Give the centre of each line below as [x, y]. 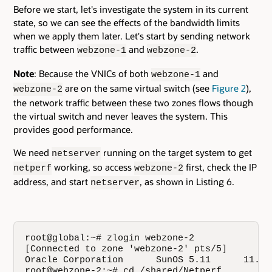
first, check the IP [220, 167]
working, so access [93, 167]
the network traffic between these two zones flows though [133, 103]
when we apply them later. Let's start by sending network [132, 36]
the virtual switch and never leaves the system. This [121, 116]
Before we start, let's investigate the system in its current [131, 9]
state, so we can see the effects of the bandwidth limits [127, 22]
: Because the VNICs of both [93, 74]
